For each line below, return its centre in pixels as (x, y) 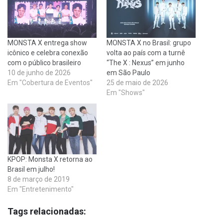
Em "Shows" (126, 93)
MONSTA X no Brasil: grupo (149, 43)
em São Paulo (128, 73)
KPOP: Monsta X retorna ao (50, 160)
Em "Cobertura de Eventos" (50, 83)
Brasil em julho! (31, 169)
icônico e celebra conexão (48, 53)
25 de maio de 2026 (137, 83)
